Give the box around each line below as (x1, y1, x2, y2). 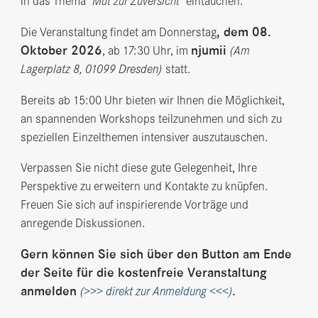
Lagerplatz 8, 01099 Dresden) (20, 61, 162, 76)
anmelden (20, 283, 80, 300)
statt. (165, 61, 191, 76)
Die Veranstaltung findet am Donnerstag (20, 24, 216, 39)
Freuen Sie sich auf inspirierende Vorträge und (20, 197, 248, 212)
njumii (190, 41, 230, 58)
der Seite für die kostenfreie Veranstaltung (20, 264, 267, 281)
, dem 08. (216, 23, 271, 40)
